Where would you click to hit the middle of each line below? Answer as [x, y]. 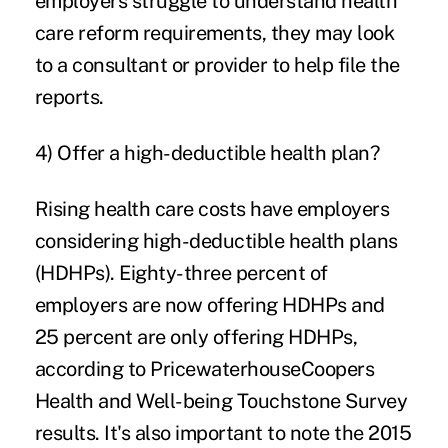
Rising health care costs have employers [212, 208]
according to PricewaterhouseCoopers [204, 368]
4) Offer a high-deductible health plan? [207, 152]
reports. [69, 96]
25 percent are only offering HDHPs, [196, 336]
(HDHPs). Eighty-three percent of [181, 272]
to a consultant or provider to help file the [217, 64]
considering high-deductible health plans [216, 240]
